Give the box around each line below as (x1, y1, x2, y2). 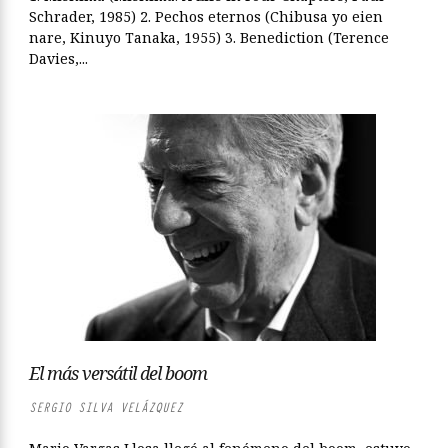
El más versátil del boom (29, 361, 207, 385)
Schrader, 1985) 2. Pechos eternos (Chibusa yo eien (29, 7, 383, 26)
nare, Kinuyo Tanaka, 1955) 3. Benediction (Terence (29, 28, 389, 47)
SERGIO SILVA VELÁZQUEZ (29, 399, 183, 416)
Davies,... (29, 49, 88, 68)
